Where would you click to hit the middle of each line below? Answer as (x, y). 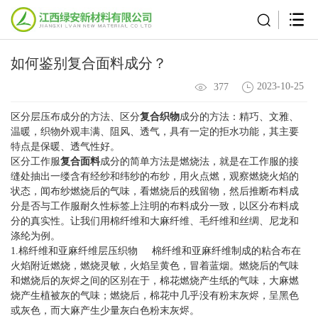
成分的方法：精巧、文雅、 (239, 116)
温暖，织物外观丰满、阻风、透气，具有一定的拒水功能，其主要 (155, 131)
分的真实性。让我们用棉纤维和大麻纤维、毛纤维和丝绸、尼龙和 (155, 221)
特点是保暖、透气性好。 (65, 146)
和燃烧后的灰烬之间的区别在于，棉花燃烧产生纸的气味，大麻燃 (155, 280)
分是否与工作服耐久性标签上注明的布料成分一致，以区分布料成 (155, 206)
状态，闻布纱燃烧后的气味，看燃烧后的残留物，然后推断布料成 (155, 191)
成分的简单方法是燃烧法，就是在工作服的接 (199, 161)
